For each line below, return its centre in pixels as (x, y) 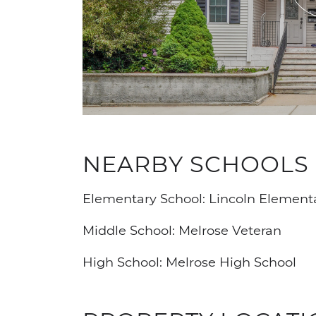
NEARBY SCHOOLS (196, 163)
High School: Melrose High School (189, 261)
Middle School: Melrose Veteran (182, 230)
